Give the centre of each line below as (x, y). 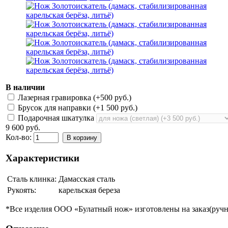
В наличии (25, 87)
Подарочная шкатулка (56, 118)
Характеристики (42, 158)
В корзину (82, 138)
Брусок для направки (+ (58, 108)
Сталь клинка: (32, 179)
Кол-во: (20, 137)
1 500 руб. (118, 108)
